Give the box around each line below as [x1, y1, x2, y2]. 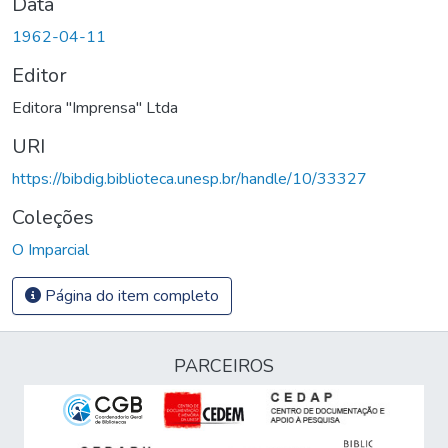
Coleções [12, 203, 94, 231]
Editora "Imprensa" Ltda [12, 96, 178, 119]
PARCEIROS [174, 354, 274, 378]
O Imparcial [12, 238, 89, 261]
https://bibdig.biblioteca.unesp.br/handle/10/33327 [12, 167, 367, 190]
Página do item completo [41, 284, 219, 307]
